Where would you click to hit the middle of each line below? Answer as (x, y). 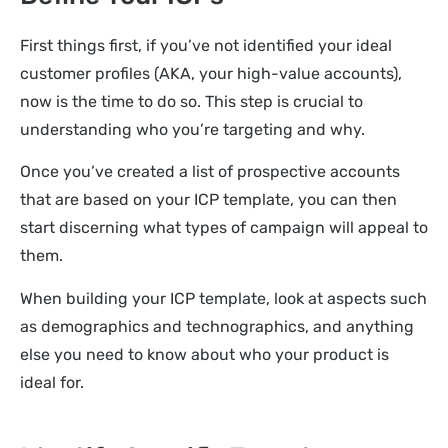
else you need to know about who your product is (204, 354)
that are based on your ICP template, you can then (208, 200)
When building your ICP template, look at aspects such (223, 298)
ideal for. (52, 382)
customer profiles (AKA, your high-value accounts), (211, 74)
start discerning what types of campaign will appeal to (224, 228)
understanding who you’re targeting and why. (194, 130)
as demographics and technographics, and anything (217, 326)
